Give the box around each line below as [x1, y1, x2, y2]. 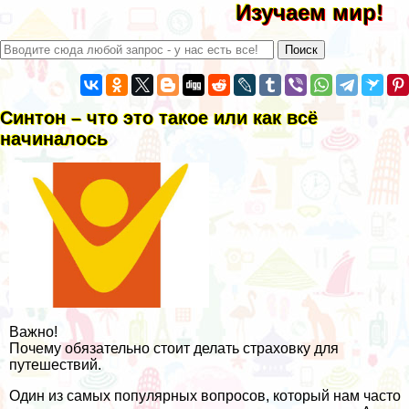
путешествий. [9, 356, 101, 372]
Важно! [9, 323, 58, 340]
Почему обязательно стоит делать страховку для [9, 340, 339, 356]
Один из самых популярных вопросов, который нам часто [9, 387, 401, 404]
